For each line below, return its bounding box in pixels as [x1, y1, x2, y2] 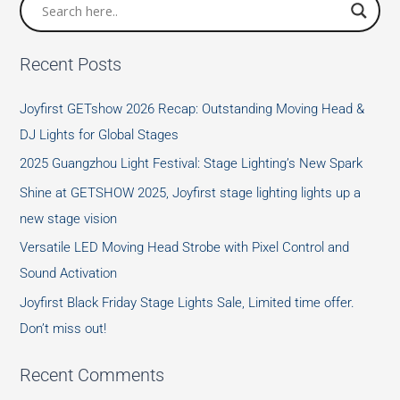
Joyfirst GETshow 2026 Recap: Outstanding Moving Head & [20, 100, 365, 117]
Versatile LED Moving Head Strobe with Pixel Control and [20, 239, 350, 256]
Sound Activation [20, 265, 118, 282]
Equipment [19, 38, 82, 55]
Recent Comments [20, 363, 165, 386]
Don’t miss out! [20, 321, 107, 337]
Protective [19, 14, 79, 31]
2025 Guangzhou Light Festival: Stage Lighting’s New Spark [20, 155, 363, 172]
